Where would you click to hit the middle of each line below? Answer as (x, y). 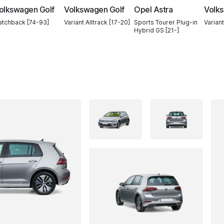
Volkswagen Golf (94, 9)
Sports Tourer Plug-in (166, 22)
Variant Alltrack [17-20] (97, 22)
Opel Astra (153, 9)
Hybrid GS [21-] (156, 30)
